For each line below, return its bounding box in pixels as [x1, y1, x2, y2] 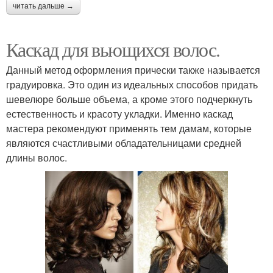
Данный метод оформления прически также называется [6, 62, 260, 77]
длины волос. [6, 150, 67, 165]
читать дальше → [13, 1, 74, 10]
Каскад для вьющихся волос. [6, 35, 220, 62]
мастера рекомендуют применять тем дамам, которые [6, 121, 252, 135]
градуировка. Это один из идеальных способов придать [6, 77, 258, 91]
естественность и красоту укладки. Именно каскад [6, 106, 233, 121]
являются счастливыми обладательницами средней [6, 135, 241, 150]
